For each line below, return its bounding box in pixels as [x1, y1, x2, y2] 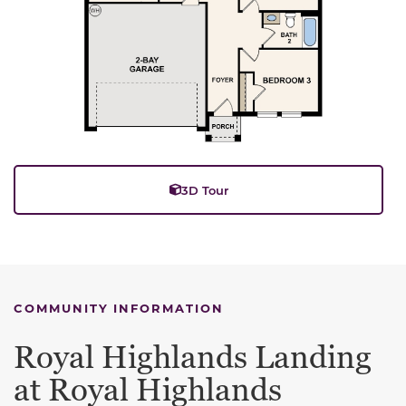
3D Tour [180, 182, 228, 198]
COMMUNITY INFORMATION [14, 300, 224, 316]
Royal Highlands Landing [14, 339, 372, 379]
